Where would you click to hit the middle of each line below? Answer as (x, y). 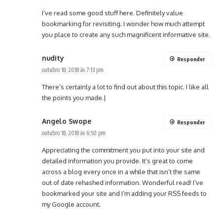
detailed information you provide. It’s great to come (117, 161)
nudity (53, 58)
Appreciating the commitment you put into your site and (123, 150)
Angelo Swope (67, 121)
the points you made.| (74, 98)
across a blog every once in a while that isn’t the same (121, 172)
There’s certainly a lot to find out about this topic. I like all (125, 87)
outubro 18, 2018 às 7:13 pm (73, 70)
